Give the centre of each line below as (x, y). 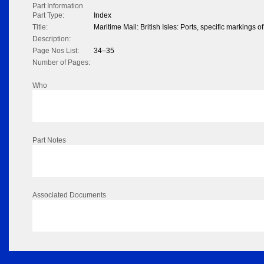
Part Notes (49, 141)
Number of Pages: (61, 63)
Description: (52, 39)
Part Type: (48, 16)
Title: (40, 27)
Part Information (58, 6)
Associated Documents (69, 195)
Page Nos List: (56, 51)
